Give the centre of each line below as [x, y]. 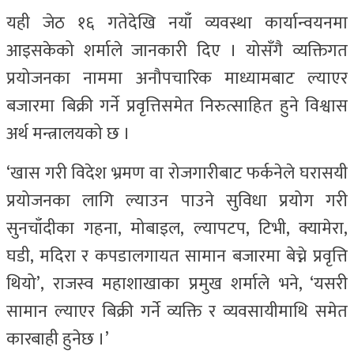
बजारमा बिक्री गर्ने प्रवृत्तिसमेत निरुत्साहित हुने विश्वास [177, 107]
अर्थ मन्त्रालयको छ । [68, 134]
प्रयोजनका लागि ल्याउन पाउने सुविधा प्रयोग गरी [177, 201]
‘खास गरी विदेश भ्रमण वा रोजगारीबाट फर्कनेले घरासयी [177, 174]
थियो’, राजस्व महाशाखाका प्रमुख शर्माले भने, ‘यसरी [177, 284]
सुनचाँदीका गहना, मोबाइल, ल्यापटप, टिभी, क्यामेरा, [177, 229]
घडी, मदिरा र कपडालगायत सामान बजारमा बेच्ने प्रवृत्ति [177, 257]
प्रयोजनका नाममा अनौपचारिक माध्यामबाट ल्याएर [177, 79]
